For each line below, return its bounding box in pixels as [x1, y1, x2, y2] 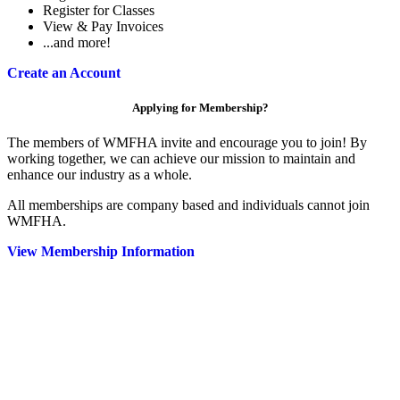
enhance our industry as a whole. [7, 166, 192, 182]
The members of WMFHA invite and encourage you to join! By [7, 134, 367, 150]
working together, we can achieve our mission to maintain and [7, 150, 355, 166]
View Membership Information [7, 243, 195, 259]
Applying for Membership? [131, 100, 269, 114]
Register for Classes [43, 2, 154, 18]
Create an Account [7, 64, 121, 80]
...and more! [43, 34, 111, 50]
